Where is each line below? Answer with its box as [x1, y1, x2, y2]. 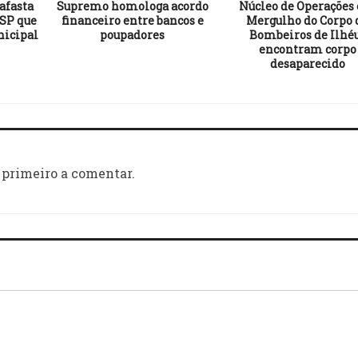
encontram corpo [258, 41, 356, 57]
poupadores [100, 26, 165, 42]
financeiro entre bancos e [61, 12, 204, 28]
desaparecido [269, 55, 345, 71]
